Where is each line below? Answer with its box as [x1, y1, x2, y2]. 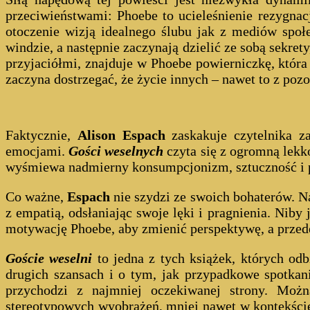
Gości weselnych [69, 143, 167, 158]
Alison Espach [77, 127, 165, 143]
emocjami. [6, 143, 69, 158]
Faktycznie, [6, 127, 77, 143]
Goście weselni [6, 250, 93, 266]
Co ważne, [6, 188, 68, 204]
